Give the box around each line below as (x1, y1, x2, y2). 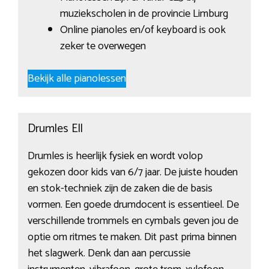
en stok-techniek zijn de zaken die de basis (27, 180, 213, 198)
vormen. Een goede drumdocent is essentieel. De (27, 196, 239, 214)
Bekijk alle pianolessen (27, 70, 126, 88)
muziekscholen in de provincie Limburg (59, 5, 228, 23)
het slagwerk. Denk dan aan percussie (27, 244, 190, 263)
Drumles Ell (27, 119, 83, 139)
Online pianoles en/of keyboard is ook (59, 21, 226, 40)
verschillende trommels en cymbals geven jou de (27, 212, 238, 231)
